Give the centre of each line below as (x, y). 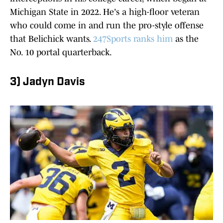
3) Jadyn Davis (48, 83)
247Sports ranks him (133, 39)
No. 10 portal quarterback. (61, 53)
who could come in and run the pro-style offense (107, 26)
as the (186, 39)
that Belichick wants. (52, 39)
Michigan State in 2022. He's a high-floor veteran (105, 12)
